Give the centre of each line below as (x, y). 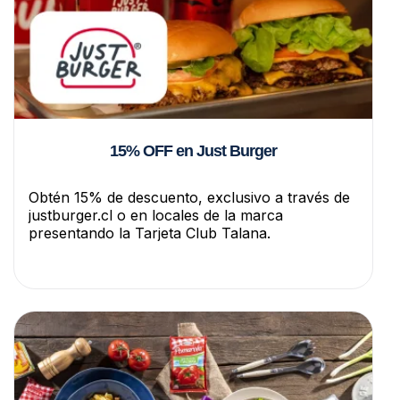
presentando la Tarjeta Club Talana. (150, 233)
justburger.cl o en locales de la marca (156, 215)
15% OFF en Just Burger (193, 150)
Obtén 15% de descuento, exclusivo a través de (189, 197)
